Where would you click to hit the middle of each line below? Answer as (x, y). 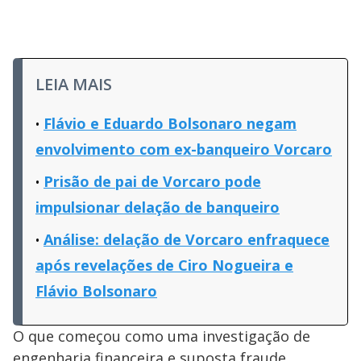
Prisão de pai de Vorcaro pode (152, 181)
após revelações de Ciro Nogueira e (164, 265)
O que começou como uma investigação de (162, 336)
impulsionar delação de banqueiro (158, 207)
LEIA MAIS (74, 84)
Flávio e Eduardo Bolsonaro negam (170, 123)
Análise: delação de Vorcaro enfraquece (187, 239)
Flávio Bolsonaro (96, 291)
